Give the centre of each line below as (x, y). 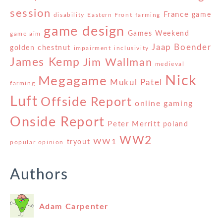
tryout (79, 142)
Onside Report (57, 123)
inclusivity (132, 48)
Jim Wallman (118, 63)
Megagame (73, 82)
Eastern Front (110, 15)
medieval (170, 64)
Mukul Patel (136, 83)
